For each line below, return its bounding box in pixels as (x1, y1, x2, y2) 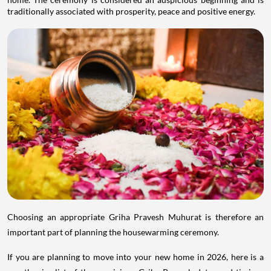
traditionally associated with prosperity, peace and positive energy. (7, 6, 255, 17)
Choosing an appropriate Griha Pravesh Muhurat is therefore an (7, 211, 264, 222)
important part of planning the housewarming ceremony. (7, 226, 219, 237)
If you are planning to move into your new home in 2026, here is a (7, 251, 264, 262)
